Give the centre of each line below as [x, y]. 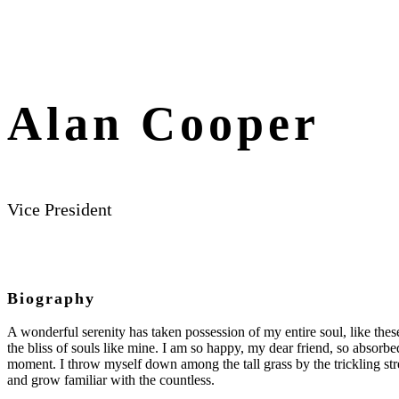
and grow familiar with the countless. [111, 379]
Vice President [60, 209]
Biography [51, 298]
